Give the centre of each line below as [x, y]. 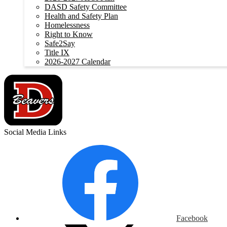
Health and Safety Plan [81, 16]
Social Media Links [35, 132]
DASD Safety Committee [86, 7]
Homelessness [67, 25]
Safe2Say [60, 43]
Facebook [192, 218]
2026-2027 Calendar [78, 62]
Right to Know [69, 34]
